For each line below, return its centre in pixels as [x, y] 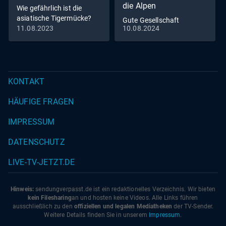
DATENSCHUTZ [37, 142]
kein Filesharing [50, 198]
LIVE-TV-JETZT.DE [42, 162]
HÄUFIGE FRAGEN [41, 102]
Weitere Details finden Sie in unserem [97, 215]
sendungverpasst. [60, 189]
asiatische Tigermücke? [54, 18]
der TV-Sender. [193, 207]
